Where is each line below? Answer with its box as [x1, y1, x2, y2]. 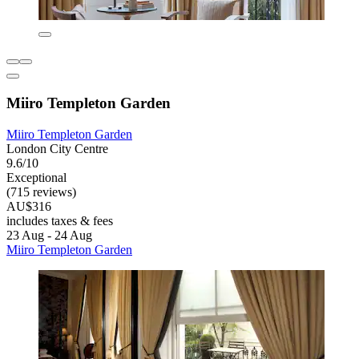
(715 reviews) [6, 184, 76, 199]
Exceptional [6, 170, 67, 184]
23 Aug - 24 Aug [6, 228, 92, 242]
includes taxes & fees [6, 213, 113, 228]
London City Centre [6, 141, 108, 155]
